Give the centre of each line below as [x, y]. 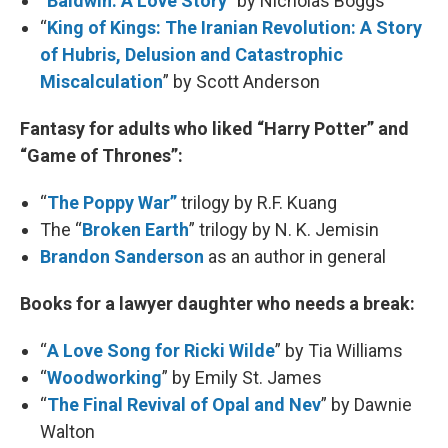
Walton [67, 431]
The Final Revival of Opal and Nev [184, 404]
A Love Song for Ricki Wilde [161, 350]
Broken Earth [135, 229]
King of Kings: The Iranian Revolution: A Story [234, 27]
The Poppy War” [112, 202]
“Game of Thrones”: [101, 155]
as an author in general [295, 256]
